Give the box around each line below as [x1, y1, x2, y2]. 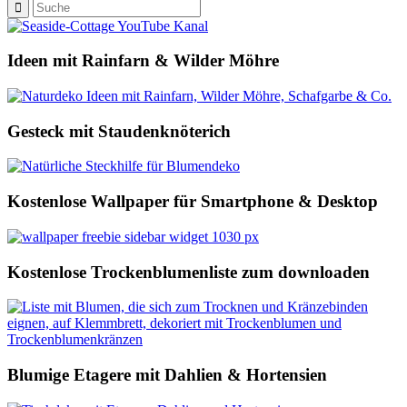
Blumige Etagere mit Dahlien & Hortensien [7, 365, 327, 385]
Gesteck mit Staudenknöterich [7, 121, 231, 141]
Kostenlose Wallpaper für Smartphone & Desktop [7, 192, 378, 212]
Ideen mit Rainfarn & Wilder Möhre [7, 51, 279, 71]
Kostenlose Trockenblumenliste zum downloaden [7, 262, 370, 282]
